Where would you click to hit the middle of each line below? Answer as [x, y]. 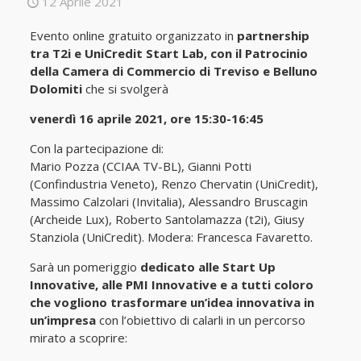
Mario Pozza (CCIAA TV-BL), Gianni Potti [140, 166]
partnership [273, 35]
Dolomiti [56, 89]
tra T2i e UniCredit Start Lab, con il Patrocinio [168, 53]
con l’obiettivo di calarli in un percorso [200, 320]
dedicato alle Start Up [207, 267]
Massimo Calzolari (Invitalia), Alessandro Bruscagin [168, 201]
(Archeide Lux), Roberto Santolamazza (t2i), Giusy [167, 219]
